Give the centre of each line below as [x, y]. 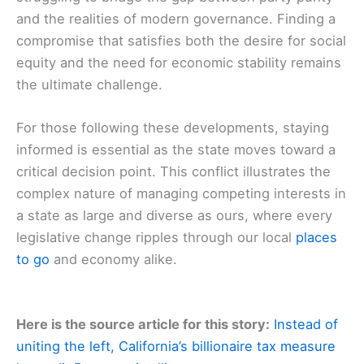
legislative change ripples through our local [156, 237]
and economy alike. [113, 259]
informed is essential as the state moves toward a [176, 149]
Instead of [306, 325]
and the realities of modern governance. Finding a [176, 18]
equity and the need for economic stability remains [179, 62]
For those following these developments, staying [173, 127]
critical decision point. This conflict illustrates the [173, 171]
